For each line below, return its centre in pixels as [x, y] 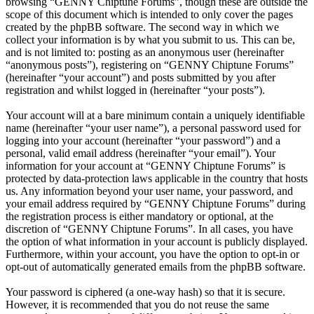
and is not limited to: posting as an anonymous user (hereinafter [145, 53]
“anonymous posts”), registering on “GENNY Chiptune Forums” [150, 65]
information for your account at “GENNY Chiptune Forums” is [145, 166]
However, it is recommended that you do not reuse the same [137, 305]
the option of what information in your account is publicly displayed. [157, 242]
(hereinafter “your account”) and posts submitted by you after [141, 78]
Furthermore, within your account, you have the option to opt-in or [152, 254]
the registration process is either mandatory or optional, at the [139, 217]
